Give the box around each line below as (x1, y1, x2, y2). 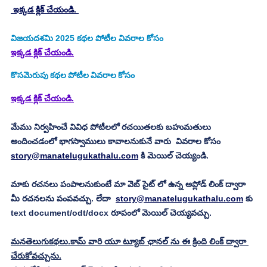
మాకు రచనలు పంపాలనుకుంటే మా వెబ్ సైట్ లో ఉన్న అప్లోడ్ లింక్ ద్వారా (11, 179, 248, 190)
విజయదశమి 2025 (11, 33, 74, 44)
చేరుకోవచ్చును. (11, 251, 61, 261)
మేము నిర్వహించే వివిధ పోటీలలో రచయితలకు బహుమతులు (11, 122, 213, 132)
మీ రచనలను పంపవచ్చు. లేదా (11, 194, 116, 204)
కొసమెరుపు (11, 72, 48, 81)
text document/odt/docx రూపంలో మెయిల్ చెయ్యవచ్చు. (11, 208, 214, 218)
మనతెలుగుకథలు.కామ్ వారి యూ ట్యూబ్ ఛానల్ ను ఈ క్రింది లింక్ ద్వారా (11, 237, 249, 247)
